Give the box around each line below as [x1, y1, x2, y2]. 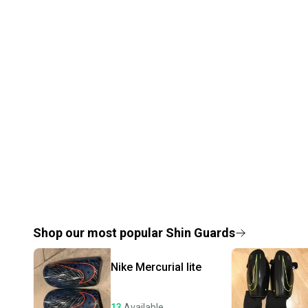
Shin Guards [166, 225, 235, 240]
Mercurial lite [135, 260, 201, 274]
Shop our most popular [33, 225, 166, 240]
